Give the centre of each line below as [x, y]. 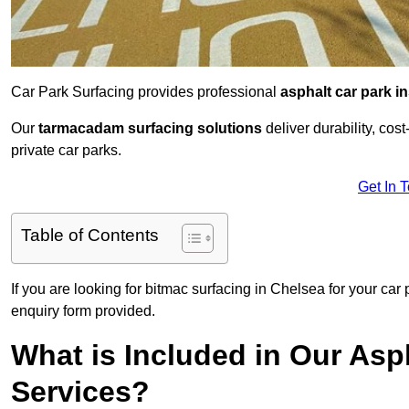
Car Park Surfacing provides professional [146, 92]
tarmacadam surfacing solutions [150, 129]
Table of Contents [90, 236]
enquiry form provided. [83, 311]
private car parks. [66, 151]
